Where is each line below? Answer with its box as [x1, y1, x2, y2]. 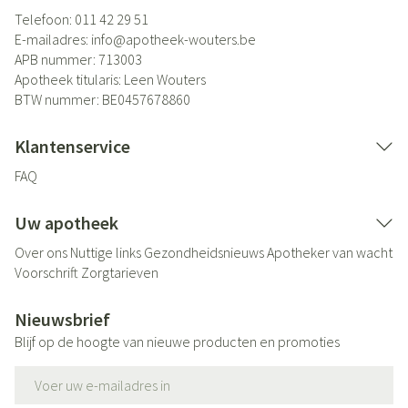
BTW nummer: [15, 90, 102, 108]
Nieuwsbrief [15, 308, 110, 331]
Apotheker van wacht [267, 243, 393, 261]
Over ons [15, 243, 67, 261]
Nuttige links [70, 243, 141, 261]
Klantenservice [15, 135, 130, 158]
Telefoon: [15, 10, 75, 28]
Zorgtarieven [81, 263, 158, 281]
